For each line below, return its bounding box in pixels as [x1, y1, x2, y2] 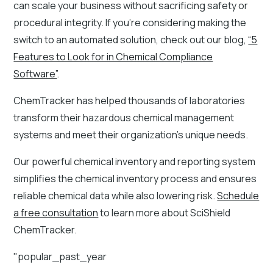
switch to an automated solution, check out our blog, [13, 32, 249, 46]
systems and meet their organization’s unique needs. [13, 127, 249, 141]
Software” [13, 66, 57, 80]
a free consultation [13, 205, 99, 219]
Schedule [217, 188, 260, 202]
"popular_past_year [13, 249, 107, 263]
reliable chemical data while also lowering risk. [13, 188, 218, 202]
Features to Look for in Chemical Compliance [13, 49, 213, 63]
